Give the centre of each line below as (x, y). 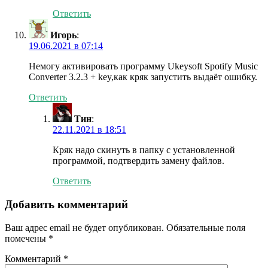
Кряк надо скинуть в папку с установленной (144, 150)
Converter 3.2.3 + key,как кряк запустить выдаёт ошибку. (143, 77)
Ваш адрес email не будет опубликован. (84, 227)
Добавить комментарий (66, 205)
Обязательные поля (206, 227)
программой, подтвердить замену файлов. (138, 161)
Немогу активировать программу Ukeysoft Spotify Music (143, 66)
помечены (27, 238)
